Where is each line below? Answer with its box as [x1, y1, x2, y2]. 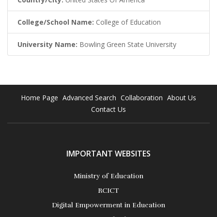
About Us [167, 93, 196, 102]
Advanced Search [62, 93, 116, 102]
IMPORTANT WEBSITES [66, 148, 151, 159]
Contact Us [91, 104, 126, 114]
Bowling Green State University [77, 39, 176, 49]
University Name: [17, 39, 77, 49]
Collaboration [120, 93, 163, 102]
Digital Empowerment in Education [52, 201, 165, 209]
